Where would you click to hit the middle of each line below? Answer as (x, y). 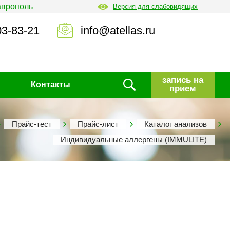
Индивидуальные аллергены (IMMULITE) (134, 139)
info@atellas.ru (118, 31)
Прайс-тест (32, 124)
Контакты (51, 84)
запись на (183, 80)
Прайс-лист (98, 124)
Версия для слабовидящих (155, 6)
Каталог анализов (176, 124)
